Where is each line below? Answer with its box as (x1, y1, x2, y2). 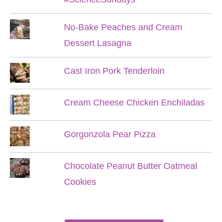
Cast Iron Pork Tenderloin (63, 66, 165, 76)
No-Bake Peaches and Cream (63, 22, 182, 32)
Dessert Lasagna (63, 38, 131, 48)
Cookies (63, 177, 96, 187)
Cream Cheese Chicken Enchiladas (63, 98, 205, 108)
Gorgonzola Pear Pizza (63, 129, 156, 139)
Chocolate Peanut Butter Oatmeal (63, 161, 197, 171)
